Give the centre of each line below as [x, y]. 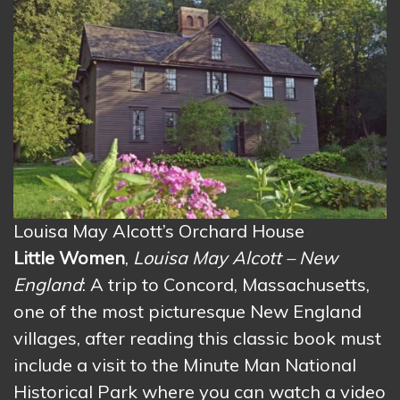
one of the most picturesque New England [187, 312]
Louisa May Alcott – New [235, 258]
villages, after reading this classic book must [197, 338]
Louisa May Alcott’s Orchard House [159, 231]
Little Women [69, 258]
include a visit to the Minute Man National [185, 365]
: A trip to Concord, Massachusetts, [226, 285]
